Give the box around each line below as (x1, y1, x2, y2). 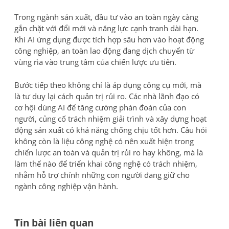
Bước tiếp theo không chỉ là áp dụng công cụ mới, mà (14, 80, 201, 90)
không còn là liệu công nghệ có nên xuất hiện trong (14, 136, 194, 147)
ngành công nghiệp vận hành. (14, 181, 118, 192)
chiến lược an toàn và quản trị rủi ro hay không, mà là (14, 147, 203, 158)
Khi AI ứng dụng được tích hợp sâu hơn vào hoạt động (14, 34, 204, 45)
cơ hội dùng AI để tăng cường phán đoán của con (14, 102, 186, 113)
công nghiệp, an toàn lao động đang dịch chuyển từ (14, 45, 194, 56)
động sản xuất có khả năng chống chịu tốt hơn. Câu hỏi (14, 125, 207, 135)
